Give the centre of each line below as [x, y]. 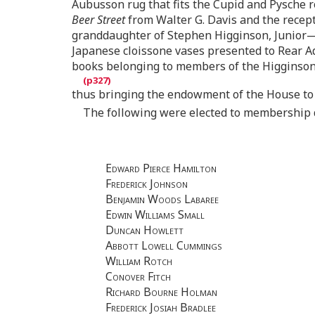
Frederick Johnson [147, 184]
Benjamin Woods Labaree [162, 199]
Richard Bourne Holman [161, 292]
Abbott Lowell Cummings [164, 246]
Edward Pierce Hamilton [161, 168]
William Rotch [139, 261]
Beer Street [98, 20]
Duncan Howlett [144, 230]
